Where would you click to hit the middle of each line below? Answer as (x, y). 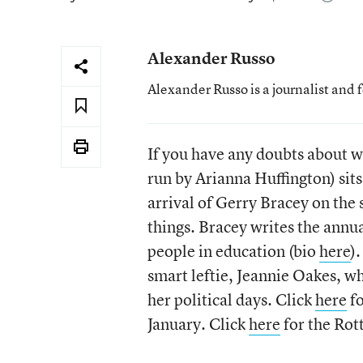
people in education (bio (233, 251)
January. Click (198, 324)
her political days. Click (231, 299)
